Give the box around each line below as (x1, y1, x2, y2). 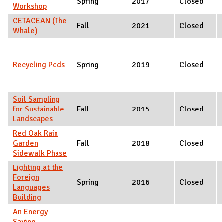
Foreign (13, 172, 39, 182)
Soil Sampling (13, 94, 60, 104)
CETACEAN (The (13, 15, 67, 26)
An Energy (13, 206, 48, 217)
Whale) (13, 25, 38, 36)
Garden (13, 138, 38, 148)
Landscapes (13, 113, 53, 124)
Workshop (13, 1, 47, 11)
